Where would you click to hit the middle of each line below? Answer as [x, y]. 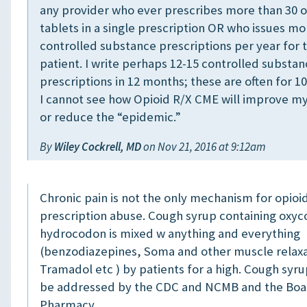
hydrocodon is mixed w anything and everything [170, 234]
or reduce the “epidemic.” [110, 117]
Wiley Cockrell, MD [98, 147]
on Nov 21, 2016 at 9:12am [204, 147]
